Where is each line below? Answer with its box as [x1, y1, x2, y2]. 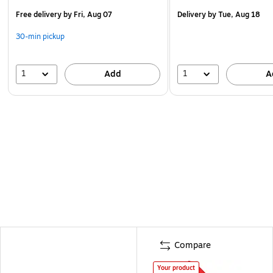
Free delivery [16, 9, 62, 20]
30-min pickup [16, 30, 65, 42]
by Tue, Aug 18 [206, 9, 261, 20]
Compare [174, 238, 211, 252]
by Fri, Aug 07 [62, 9, 112, 20]
